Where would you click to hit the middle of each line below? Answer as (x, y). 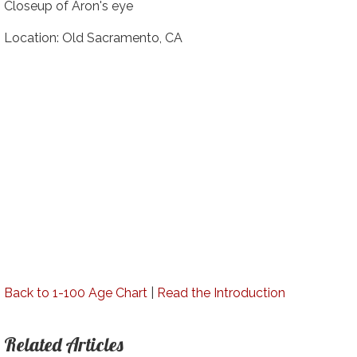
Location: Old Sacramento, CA (93, 37)
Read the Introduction (221, 292)
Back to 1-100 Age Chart (75, 292)
